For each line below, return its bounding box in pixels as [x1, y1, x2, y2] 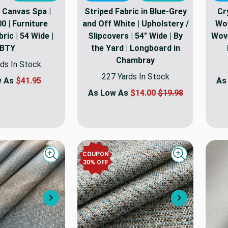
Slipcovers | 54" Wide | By [88, 31, 183, 41]
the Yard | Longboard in [91, 43, 180, 53]
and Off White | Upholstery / [82, 18, 189, 28]
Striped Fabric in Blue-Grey [84, 6, 187, 16]
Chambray [116, 55, 155, 65]
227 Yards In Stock [101, 71, 169, 81]
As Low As [88, 88, 130, 98]
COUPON [82, 150, 109, 158]
